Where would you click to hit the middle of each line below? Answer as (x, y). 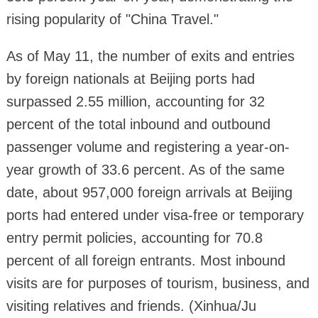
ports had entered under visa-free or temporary (155, 215)
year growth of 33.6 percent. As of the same (145, 169)
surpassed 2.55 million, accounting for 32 (135, 101)
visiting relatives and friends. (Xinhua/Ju (131, 306)
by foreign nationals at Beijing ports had (130, 78)
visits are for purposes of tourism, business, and (158, 283)
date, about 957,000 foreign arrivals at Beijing (149, 192)
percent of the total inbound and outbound (138, 124)
